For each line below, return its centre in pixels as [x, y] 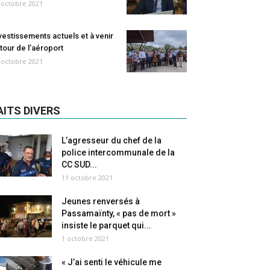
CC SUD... [79, 165]
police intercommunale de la [118, 152]
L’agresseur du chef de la [111, 140]
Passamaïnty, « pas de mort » [119, 213]
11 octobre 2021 [87, 177]
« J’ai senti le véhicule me [111, 262]
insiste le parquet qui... [106, 225]
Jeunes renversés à [101, 201]
